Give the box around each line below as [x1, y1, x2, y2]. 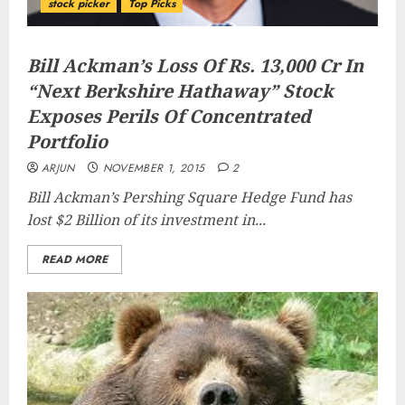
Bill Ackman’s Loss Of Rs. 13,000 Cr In [27, 53, 363, 78]
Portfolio [27, 129, 108, 154]
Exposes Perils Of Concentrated [27, 104, 311, 128]
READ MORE [42, 251, 108, 268]
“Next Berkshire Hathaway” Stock [27, 79, 334, 103]
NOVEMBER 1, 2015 [102, 160, 205, 176]
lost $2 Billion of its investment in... [27, 210, 266, 230]
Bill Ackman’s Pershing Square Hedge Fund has [27, 187, 352, 207]
